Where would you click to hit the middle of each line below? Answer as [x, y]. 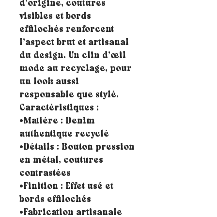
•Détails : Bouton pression [77, 148]
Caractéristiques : [59, 108]
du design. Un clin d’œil [73, 56]
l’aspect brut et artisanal [74, 43]
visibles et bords [55, 17]
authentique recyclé [64, 135]
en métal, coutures [61, 161]
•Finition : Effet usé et [66, 187]
